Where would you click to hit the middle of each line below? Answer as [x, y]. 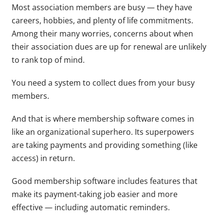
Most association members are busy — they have [102, 7]
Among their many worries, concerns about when [102, 33]
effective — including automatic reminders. [92, 207]
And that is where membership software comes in [103, 118]
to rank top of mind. [48, 60]
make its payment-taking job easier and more [95, 194]
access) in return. [43, 158]
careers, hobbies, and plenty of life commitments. [102, 20]
